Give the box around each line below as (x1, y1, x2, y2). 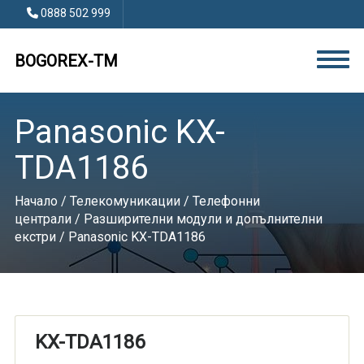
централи (14, 211, 71, 227)
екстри (14, 229, 56, 245)
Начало (14, 193, 58, 209)
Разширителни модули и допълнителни (83, 211, 323, 227)
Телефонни (192, 193, 260, 209)
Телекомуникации (69, 193, 180, 209)
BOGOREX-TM (14, 51, 118, 71)
